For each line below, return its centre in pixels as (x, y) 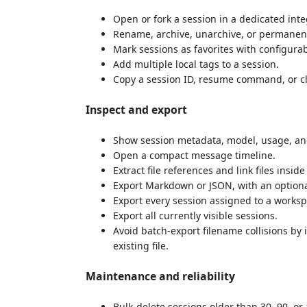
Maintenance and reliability (160, 276)
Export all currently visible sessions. (195, 215)
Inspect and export (136, 109)
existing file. (141, 245)
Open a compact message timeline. (194, 155)
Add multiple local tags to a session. (196, 64)
